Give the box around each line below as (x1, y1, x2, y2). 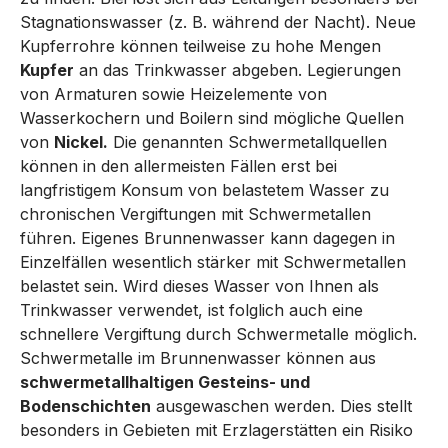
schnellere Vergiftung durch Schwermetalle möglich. (20, 324, 417, 344)
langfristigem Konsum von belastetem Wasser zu (20, 180, 389, 200)
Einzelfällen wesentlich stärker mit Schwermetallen (20, 252, 406, 272)
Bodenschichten (20, 396, 151, 416)
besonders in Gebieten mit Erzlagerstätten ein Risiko (20, 420, 413, 440)
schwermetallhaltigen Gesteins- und (20, 372, 310, 392)
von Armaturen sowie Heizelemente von (20, 84, 327, 104)
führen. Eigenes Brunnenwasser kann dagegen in (20, 228, 395, 248)
